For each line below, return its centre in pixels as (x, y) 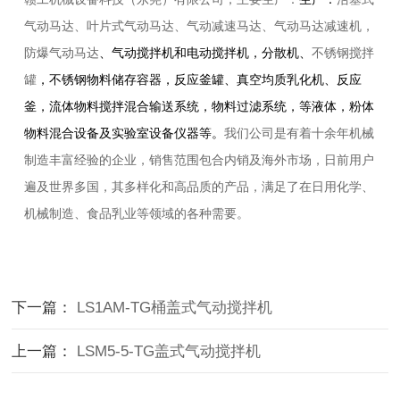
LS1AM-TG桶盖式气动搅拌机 (175, 308)
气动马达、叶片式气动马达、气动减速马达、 (149, 27)
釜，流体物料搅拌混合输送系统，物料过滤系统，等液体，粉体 (199, 107)
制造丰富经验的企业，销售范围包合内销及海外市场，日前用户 (199, 161)
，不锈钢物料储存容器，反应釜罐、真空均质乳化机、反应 (199, 80)
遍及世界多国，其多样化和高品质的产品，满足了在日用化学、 (199, 187)
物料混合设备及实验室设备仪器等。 (124, 134)
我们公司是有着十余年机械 (299, 134)
